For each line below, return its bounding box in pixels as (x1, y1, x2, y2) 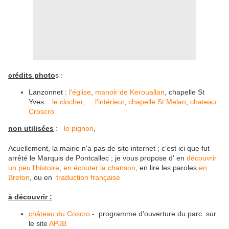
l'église (67, 88, 91, 97)
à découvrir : (8, 193, 52, 201)
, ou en (30, 173, 56, 182)
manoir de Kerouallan (93, 88, 165, 97)
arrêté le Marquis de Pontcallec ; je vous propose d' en (8, 154, 187, 163)
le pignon (64, 124, 94, 133)
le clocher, (52, 98, 85, 106)
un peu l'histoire (8, 164, 59, 172)
